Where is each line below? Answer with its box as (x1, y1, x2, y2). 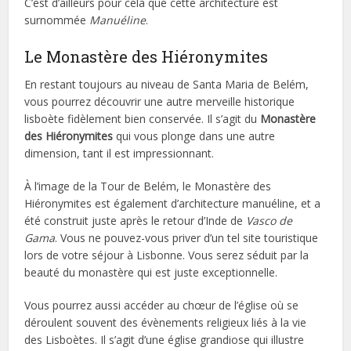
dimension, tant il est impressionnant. (24, 145, 215, 161)
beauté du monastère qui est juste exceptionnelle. (24, 264, 278, 280)
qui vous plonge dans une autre (113, 128, 276, 143)
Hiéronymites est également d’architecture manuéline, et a (24, 195, 321, 211)
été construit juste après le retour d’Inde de (24, 212, 247, 228)
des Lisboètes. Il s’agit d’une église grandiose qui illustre (24, 331, 305, 347)
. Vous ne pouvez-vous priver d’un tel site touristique (55, 230, 319, 245)
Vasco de (246, 212, 293, 228)
